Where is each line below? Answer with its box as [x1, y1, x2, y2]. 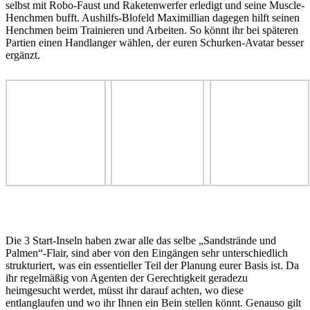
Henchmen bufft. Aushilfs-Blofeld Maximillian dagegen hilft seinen [6, 11, 300, 24]
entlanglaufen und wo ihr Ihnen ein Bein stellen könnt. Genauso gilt [6, 296, 301, 309]
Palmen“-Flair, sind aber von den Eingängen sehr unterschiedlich [6, 246, 288, 259]
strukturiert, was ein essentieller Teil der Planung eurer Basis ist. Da [6, 259, 299, 271]
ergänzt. [6, 48, 40, 61]
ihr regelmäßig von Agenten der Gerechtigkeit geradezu [6, 271, 248, 284]
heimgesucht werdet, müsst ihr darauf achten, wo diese [6, 284, 244, 296]
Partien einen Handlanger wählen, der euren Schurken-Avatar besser [6, 36, 304, 48]
